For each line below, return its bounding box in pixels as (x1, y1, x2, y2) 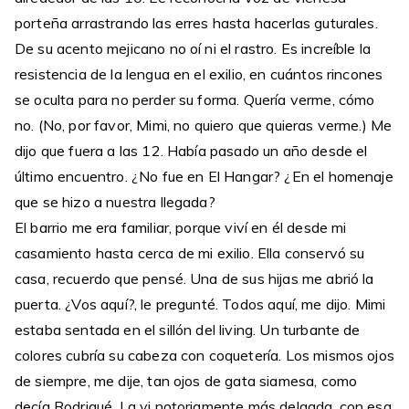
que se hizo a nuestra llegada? (15, 193, 215, 211)
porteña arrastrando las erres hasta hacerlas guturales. (15, 14, 378, 32)
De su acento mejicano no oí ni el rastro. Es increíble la (15, 39, 372, 58)
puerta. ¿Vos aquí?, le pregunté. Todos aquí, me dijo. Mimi (15, 295, 386, 313)
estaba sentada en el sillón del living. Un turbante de (15, 320, 361, 339)
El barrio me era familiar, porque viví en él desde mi (15, 218, 347, 236)
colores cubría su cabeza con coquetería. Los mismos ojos (15, 346, 394, 364)
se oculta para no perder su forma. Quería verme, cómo (15, 90, 375, 109)
